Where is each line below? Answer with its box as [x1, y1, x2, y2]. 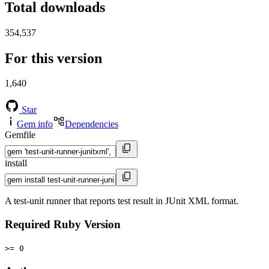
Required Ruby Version [5, 218, 121, 231]
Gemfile [5, 130, 35, 141]
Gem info [17, 119, 53, 130]
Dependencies [65, 119, 118, 130]
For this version [5, 50, 102, 66]
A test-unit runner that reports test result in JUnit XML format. [5, 196, 238, 207]
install [5, 158, 27, 169]
